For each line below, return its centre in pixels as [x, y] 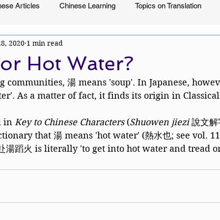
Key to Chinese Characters [69, 122]
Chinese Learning [87, 5]
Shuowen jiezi [161, 122]
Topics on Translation [168, 5]
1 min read [45, 43]
